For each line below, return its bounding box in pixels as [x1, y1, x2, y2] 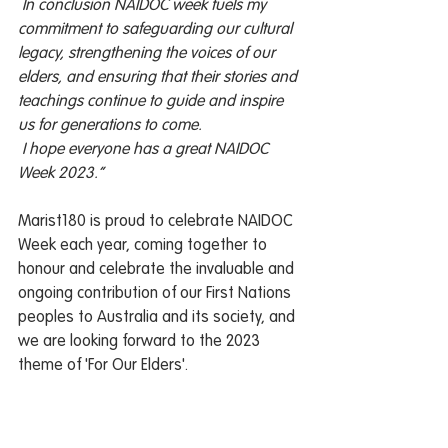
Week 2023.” [18, 166, 103, 183]
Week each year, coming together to [18, 238, 271, 255]
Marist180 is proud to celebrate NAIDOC [18, 214, 297, 231]
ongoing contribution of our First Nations [18, 286, 295, 303]
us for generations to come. [18, 118, 210, 135]
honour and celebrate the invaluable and [18, 262, 298, 279]
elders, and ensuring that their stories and [18, 70, 301, 87]
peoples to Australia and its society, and [18, 310, 299, 327]
